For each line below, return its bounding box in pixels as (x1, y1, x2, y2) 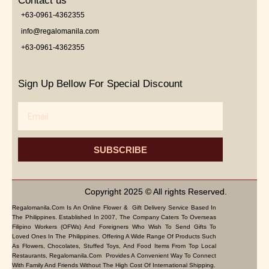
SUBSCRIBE (94, 144, 148, 155)
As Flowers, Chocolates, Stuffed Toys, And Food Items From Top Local (12, 243, 217, 250)
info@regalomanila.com (21, 27, 99, 36)
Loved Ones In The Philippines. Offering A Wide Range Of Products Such (12, 233, 217, 240)
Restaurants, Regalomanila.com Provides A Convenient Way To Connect (12, 252, 217, 259)
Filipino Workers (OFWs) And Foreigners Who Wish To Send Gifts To (12, 223, 217, 231)
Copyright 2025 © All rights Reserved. (85, 187, 228, 197)
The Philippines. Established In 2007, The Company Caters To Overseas (12, 214, 217, 221)
